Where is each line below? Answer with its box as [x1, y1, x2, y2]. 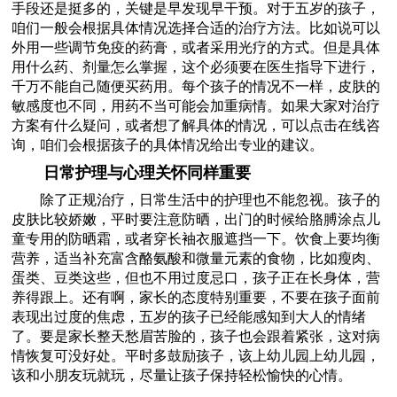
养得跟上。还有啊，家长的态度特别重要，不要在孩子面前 [12, 289, 381, 305]
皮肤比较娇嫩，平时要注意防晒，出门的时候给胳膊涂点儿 [12, 211, 381, 227]
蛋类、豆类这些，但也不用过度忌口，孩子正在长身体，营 [12, 269, 381, 285]
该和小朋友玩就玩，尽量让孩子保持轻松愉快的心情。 [12, 367, 353, 383]
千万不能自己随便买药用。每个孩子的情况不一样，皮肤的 [12, 78, 381, 94]
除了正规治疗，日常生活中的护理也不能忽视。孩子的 [40, 191, 381, 207]
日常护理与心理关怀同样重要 [43, 163, 252, 182]
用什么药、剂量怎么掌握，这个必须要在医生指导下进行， [12, 58, 381, 74]
